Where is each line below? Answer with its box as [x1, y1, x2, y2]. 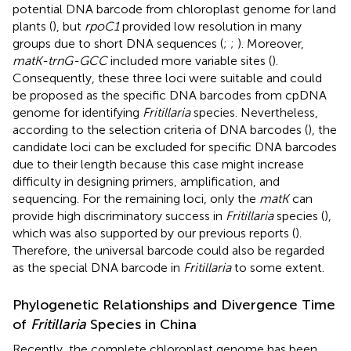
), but [52, 18, 85, 34]
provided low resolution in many [119, 18, 302, 34]
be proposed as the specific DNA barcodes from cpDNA [13, 87, 327, 103]
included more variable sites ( [107, 52, 272, 68]
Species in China [86, 315, 197, 333]
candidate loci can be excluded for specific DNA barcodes [13, 139, 337, 154]
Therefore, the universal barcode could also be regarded [13, 242, 324, 258]
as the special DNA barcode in [13, 259, 183, 275]
